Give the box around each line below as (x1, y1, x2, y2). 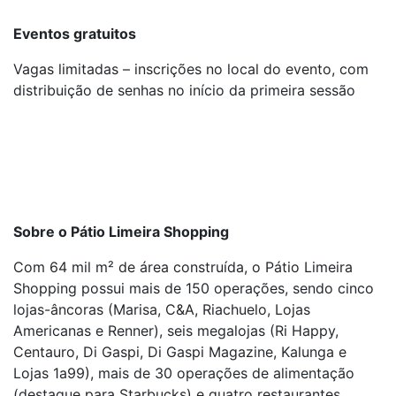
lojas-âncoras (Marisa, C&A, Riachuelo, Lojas (13, 301, 310, 318)
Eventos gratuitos (13, 25, 136, 42)
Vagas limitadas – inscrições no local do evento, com (13, 60, 369, 78)
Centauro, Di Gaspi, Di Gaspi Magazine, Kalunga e (13, 343, 346, 361)
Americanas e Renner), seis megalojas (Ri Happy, (13, 322, 339, 339)
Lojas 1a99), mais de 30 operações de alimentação (13, 364, 354, 382)
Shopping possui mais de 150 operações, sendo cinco (13, 279, 374, 297)
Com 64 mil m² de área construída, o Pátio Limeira (13, 258, 353, 276)
